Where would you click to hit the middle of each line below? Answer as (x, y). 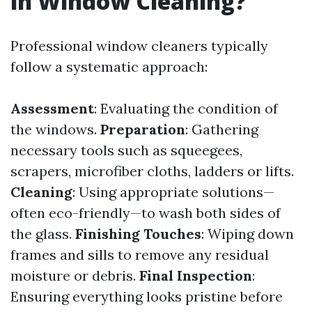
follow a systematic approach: (109, 67)
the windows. (55, 129)
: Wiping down (248, 234)
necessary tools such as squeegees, (126, 150)
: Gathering (222, 129)
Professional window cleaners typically (139, 46)
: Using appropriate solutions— (173, 192)
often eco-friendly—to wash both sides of (146, 213)
